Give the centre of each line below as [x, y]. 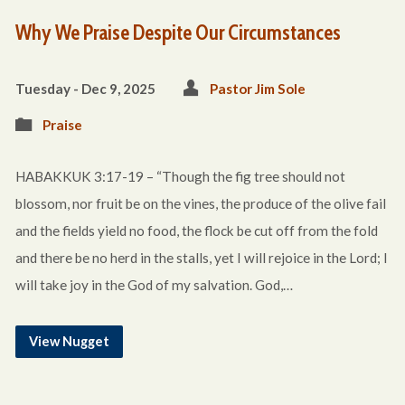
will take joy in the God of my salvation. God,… [154, 285]
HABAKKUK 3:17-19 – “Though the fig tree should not [180, 176]
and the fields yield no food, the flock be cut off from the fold [196, 231]
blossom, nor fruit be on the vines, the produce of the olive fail [200, 203]
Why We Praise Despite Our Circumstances [178, 33]
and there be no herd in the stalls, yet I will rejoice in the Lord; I [201, 258]
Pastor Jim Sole [257, 89]
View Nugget [69, 341]
